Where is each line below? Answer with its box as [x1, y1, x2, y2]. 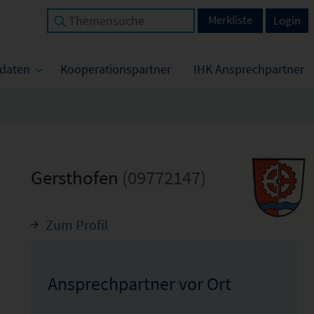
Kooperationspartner [60, 61, 171, 77]
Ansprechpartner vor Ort [47, 272, 231, 295]
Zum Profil [45, 217, 108, 233]
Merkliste [208, 12, 252, 27]
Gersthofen [30, 165, 122, 189]
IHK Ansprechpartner [193, 61, 304, 77]
